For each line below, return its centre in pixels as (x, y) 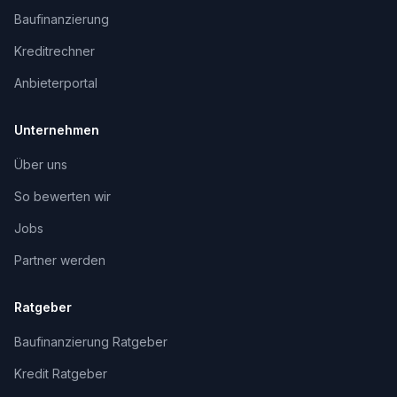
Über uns (41, 164)
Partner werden (60, 260)
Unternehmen (57, 130)
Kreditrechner (54, 51)
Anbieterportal (56, 83)
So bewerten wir (62, 196)
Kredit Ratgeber (61, 374)
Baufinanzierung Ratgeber (91, 342)
